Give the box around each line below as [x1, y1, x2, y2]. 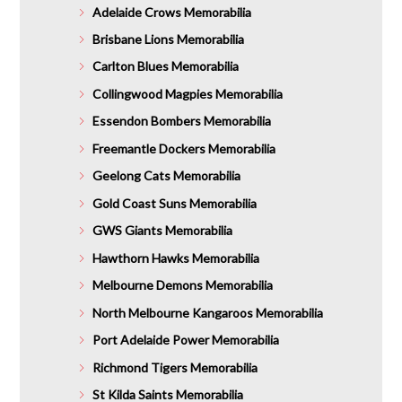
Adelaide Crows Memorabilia [92, 4, 251, 20]
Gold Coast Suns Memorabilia [92, 195, 257, 211]
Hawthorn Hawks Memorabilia [92, 249, 259, 266]
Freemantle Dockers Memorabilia [92, 140, 275, 156]
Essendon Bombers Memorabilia [92, 113, 271, 129]
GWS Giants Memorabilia [92, 223, 232, 239]
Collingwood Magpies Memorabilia [92, 85, 283, 101]
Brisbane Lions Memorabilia [92, 31, 244, 47]
